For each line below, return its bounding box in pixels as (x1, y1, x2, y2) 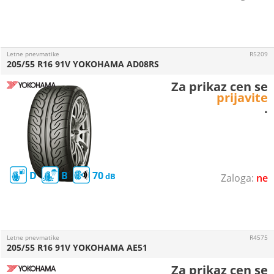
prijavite (217, 89, 268, 106)
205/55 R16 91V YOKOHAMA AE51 (7, 242, 147, 253)
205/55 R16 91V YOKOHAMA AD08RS (7, 58, 159, 70)
